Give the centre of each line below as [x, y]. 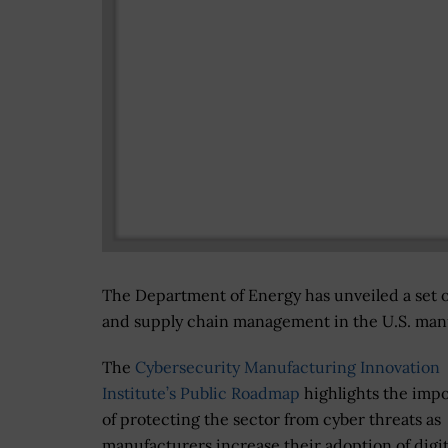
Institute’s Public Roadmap [201, 393]
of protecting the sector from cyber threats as [271, 419]
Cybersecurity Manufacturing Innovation [287, 367]
